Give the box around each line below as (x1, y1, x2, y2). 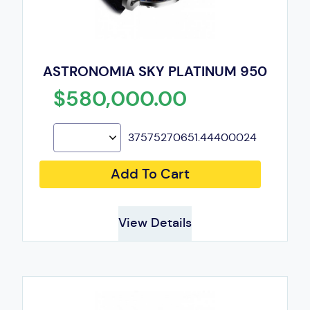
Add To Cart (111, 165, 190, 183)
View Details (118, 215, 192, 231)
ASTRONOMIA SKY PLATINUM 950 (43, 62, 267, 80)
